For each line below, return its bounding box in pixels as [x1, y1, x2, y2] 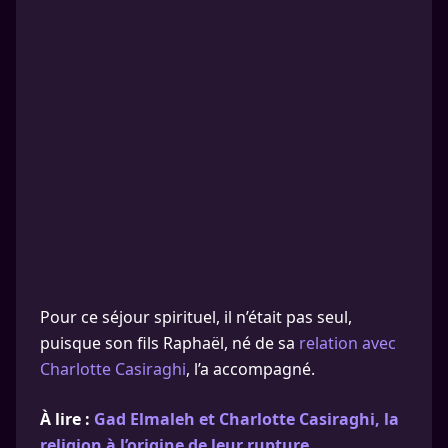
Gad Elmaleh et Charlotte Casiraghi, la [94, 408, 399, 430]
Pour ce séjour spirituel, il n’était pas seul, [40, 306, 352, 328]
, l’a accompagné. [186, 358, 315, 380]
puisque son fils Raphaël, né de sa [40, 332, 299, 354]
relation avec [299, 332, 396, 354]
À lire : [40, 408, 94, 430]
